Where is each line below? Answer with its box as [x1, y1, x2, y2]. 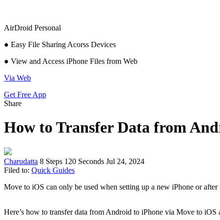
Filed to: [4, 165, 31, 174]
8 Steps [40, 157, 62, 165]
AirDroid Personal [4, 24, 61, 32]
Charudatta [4, 157, 38, 165]
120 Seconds [64, 157, 104, 165]
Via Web [4, 74, 31, 82]
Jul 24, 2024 [106, 157, 144, 165]
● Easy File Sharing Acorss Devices [4, 40, 116, 49]
